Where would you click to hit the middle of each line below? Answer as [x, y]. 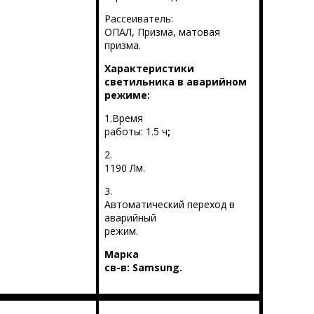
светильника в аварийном [175, 82]
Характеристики [149, 69]
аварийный [130, 218]
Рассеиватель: [138, 19]
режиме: [127, 95]
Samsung [156, 268]
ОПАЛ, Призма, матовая [162, 32]
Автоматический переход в [169, 205]
